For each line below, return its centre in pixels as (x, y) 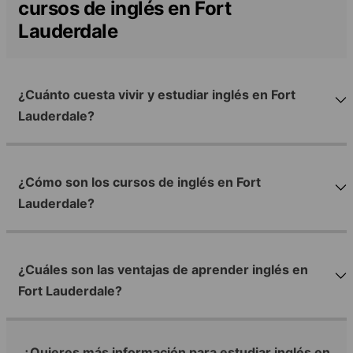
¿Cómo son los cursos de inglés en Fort (139, 182)
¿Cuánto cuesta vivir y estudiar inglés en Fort (157, 94)
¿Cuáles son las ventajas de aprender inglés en (163, 270)
